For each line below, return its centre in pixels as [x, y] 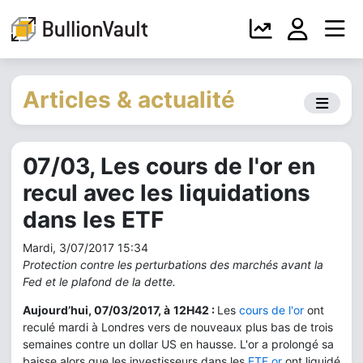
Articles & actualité [129, 100]
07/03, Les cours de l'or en [169, 166]
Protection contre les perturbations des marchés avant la [173, 265]
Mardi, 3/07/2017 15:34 [85, 248]
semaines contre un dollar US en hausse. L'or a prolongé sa [178, 344]
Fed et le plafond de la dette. [101, 282]
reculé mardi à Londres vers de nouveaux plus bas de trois [178, 327]
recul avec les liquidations [167, 193]
